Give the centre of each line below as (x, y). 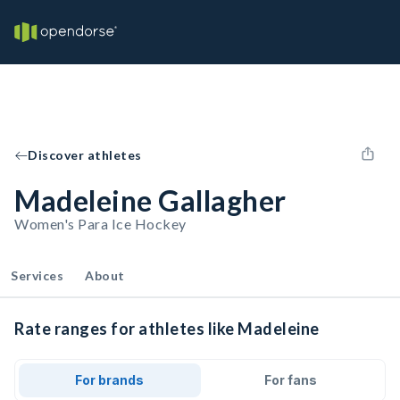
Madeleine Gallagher (150, 200)
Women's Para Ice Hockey (100, 224)
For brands (110, 380)
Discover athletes (85, 155)
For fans (290, 380)
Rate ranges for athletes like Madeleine (167, 329)
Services (37, 275)
